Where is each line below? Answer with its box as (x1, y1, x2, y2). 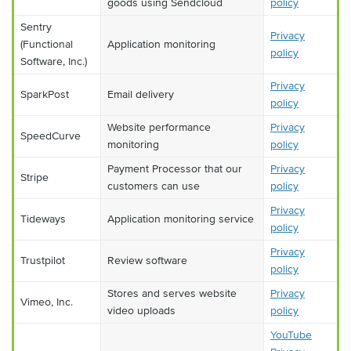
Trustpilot (20, 253, 65, 267)
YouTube (270, 327, 312, 342)
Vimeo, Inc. (20, 295, 73, 309)
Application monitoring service (107, 212, 254, 226)
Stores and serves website (107, 286, 237, 300)
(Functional (20, 37, 73, 51)
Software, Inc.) (20, 54, 87, 68)
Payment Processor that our (107, 161, 242, 175)
